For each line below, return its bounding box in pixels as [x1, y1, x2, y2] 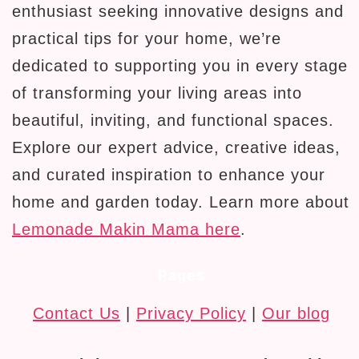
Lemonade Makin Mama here [12, 220, 240, 239]
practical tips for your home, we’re [12, 30, 281, 48]
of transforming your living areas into [12, 84, 302, 103]
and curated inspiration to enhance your [12, 166, 325, 184]
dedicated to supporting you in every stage [12, 57, 348, 75]
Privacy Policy [136, 305, 246, 323]
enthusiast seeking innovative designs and [12, 2, 344, 21]
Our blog [262, 305, 330, 323]
